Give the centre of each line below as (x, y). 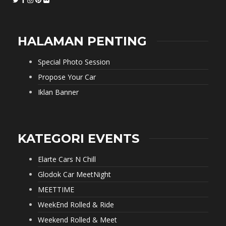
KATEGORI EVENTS (78, 138)
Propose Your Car (67, 77)
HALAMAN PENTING (82, 41)
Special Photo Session (74, 62)
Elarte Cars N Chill (67, 159)
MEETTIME (56, 189)
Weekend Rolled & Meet (77, 219)
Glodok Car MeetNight (74, 174)
